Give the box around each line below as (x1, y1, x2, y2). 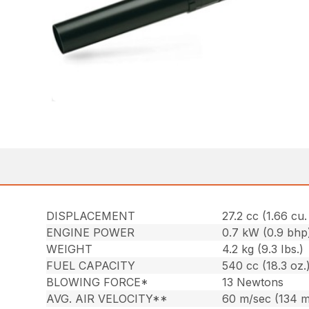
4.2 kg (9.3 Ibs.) (222, 242, 304, 256)
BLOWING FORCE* (46, 275, 149, 289)
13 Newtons (222, 275, 284, 289)
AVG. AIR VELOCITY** (46, 292, 168, 306)
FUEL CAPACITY (46, 259, 136, 272)
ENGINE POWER (46, 226, 135, 239)
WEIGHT (46, 242, 93, 256)
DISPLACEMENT (46, 209, 136, 223)
